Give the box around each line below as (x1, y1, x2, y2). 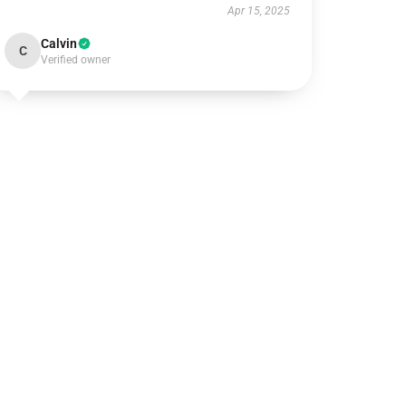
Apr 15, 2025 (227, 5, 290, 17)
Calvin (41, 36, 78, 51)
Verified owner (41, 53, 111, 66)
